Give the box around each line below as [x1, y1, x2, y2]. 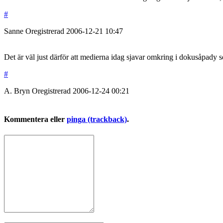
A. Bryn [4, 87, 30, 96]
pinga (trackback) [67, 115, 127, 124]
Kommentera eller [4, 115, 67, 124]
